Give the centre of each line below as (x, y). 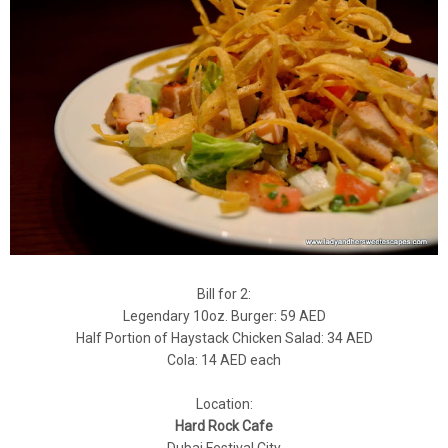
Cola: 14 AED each (224, 359)
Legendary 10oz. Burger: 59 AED (224, 315)
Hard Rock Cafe (224, 425)
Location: (224, 403)
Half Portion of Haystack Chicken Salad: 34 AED (224, 337)
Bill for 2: (224, 293)
